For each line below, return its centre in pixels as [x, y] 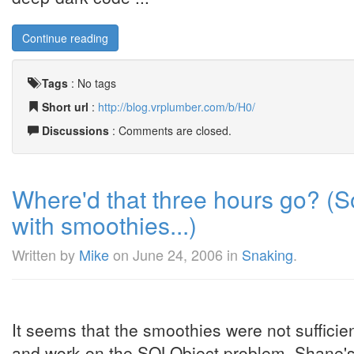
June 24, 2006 [178, 254]
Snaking [267, 254]
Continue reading [65, 38]
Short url [65, 107]
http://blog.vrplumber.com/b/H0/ [177, 107]
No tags [97, 83]
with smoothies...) [104, 225]
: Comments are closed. [170, 130]
